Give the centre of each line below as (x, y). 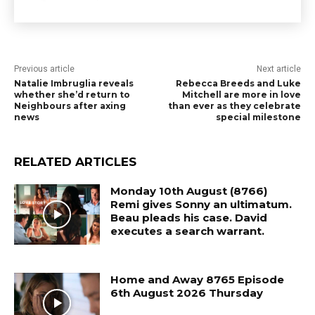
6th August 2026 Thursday (187, 292)
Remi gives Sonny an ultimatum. (201, 204)
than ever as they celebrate (234, 106)
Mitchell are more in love (241, 95)
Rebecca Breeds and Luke (238, 83)
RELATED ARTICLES (75, 162)
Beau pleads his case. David (189, 218)
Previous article (44, 69)
